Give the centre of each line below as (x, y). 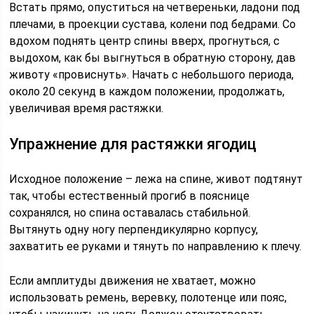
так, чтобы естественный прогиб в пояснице (130, 196)
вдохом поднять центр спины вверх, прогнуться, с (145, 41)
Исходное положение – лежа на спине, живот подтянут (156, 179)
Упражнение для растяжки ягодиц (133, 144)
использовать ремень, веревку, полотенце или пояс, (148, 298)
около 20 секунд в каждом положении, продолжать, (147, 91)
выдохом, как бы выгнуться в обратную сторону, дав (153, 58)
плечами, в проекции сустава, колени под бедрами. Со (153, 24)
